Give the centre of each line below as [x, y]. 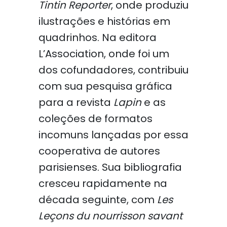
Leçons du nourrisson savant [110, 216]
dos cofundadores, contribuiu [113, 70]
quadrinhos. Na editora [97, 37]
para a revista [76, 102]
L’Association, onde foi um [104, 54]
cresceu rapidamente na [103, 183]
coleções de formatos [95, 119]
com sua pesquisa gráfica [105, 86]
